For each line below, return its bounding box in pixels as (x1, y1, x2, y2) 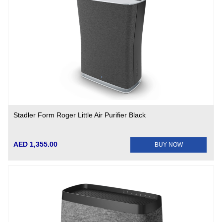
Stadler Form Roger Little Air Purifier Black (13, 111, 146, 119)
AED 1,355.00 (13, 140, 58, 148)
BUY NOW (154, 141, 183, 148)
